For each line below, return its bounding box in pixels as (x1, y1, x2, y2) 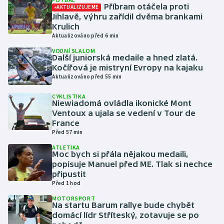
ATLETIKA (52, 143, 80, 151)
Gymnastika (18, 18, 59, 28)
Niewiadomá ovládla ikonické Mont (52, 98, 192, 107)
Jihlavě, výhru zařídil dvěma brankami (52, 12, 203, 21)
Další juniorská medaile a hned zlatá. (52, 53, 198, 62)
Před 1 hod (52, 179, 81, 186)
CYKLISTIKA (52, 92, 86, 100)
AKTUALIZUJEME (56, 3, 99, 10)
